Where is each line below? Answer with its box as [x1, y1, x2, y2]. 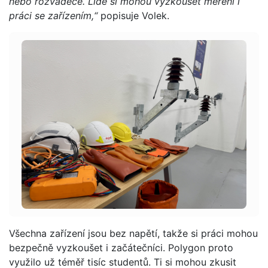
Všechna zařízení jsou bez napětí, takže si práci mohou [9, 227, 258, 240]
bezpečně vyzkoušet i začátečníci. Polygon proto [9, 242, 233, 254]
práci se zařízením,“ [9, 10, 98, 22]
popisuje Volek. [98, 10, 169, 22]
